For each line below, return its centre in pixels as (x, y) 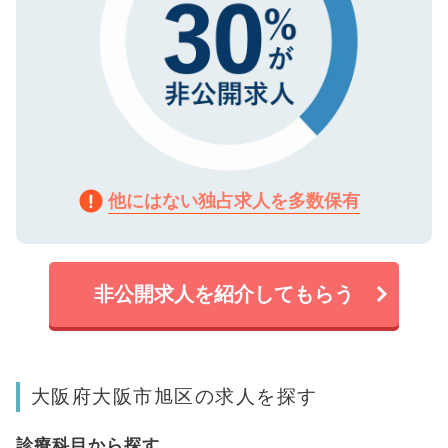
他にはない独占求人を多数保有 (234, 200)
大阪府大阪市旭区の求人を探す (174, 395)
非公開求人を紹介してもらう (224, 293)
